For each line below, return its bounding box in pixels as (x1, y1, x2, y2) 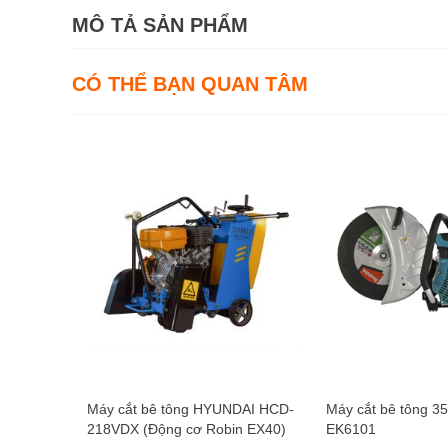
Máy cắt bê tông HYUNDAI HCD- (87, 401, 294, 417)
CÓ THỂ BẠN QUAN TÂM (72, 73, 308, 95)
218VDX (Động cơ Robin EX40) (87, 421, 286, 437)
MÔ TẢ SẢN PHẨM (72, 14, 248, 36)
